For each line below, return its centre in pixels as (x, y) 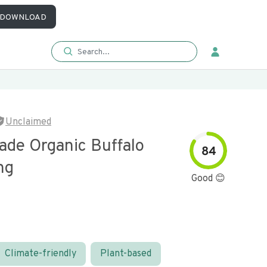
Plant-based (126, 254)
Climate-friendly (41, 254)
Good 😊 (208, 179)
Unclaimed (28, 122)
